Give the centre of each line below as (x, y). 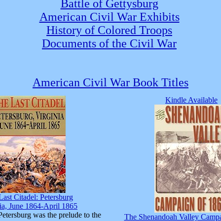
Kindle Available (191, 100)
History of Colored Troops (109, 30)
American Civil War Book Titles (110, 82)
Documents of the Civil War (109, 43)
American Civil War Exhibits (109, 17)
